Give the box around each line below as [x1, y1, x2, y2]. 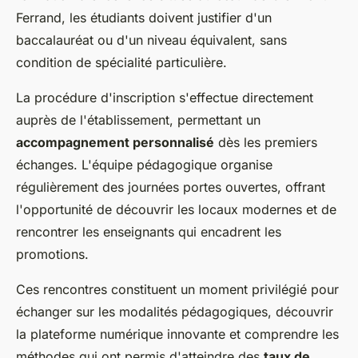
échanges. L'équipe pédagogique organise [16, 157, 272, 173]
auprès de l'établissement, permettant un [16, 112, 261, 129]
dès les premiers [214, 134, 317, 151]
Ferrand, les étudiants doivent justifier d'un [16, 10, 272, 26]
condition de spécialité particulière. [16, 54, 227, 71]
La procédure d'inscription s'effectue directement [16, 89, 313, 106]
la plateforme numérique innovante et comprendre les [16, 326, 339, 343]
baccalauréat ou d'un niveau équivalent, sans [16, 32, 287, 49]
